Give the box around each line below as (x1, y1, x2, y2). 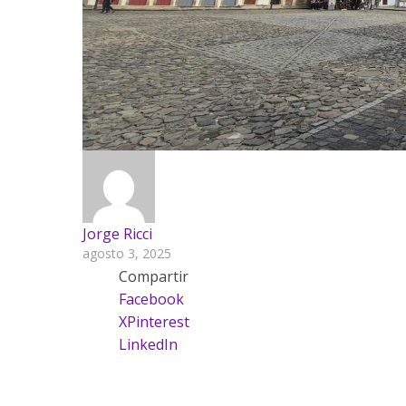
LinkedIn (118, 333, 178, 354)
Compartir (118, 266, 188, 286)
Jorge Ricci (82, 223, 152, 244)
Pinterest (126, 311, 189, 332)
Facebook (118, 288, 184, 309)
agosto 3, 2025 (82, 244, 171, 262)
